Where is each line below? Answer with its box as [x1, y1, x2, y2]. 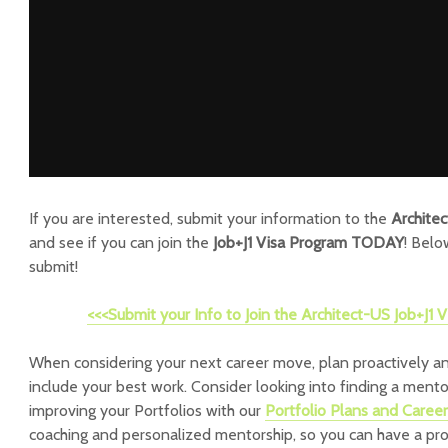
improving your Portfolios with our [29, 401, 265, 421]
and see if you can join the [29, 233, 213, 253]
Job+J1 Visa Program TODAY [213, 233, 404, 253]
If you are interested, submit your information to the [29, 209, 391, 229]
